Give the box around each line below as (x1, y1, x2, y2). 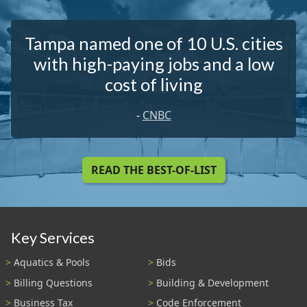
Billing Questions (14, 275, 93, 289)
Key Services (11, 228, 95, 247)
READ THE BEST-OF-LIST (90, 162, 217, 178)
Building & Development (156, 275, 269, 289)
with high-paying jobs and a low (33, 53, 274, 75)
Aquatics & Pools (14, 255, 90, 269)
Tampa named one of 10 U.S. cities (24, 33, 283, 54)
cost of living (104, 74, 203, 95)
